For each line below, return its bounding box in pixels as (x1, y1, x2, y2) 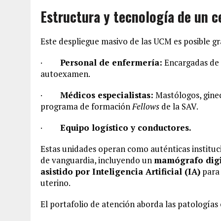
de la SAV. (159, 100, 198, 112)
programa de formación (40, 100, 132, 112)
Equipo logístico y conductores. (60, 121, 191, 133)
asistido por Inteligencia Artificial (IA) (40, 165, 200, 177)
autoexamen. (40, 68, 90, 79)
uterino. (40, 177, 71, 188)
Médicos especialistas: (60, 89, 153, 101)
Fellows (132, 100, 159, 112)
